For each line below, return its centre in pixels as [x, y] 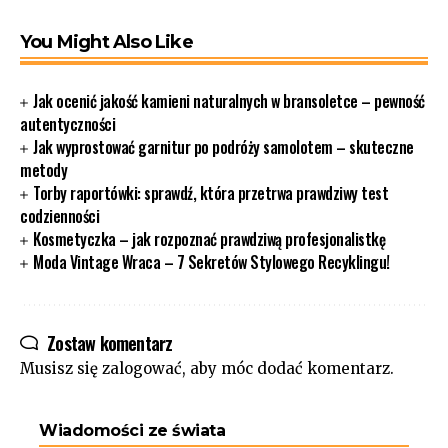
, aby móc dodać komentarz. [288, 368]
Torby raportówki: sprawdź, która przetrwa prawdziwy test [211, 193]
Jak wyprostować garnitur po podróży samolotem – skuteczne [223, 147]
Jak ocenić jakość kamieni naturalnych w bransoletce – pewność [229, 101]
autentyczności [67, 124]
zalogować [142, 368]
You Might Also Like [106, 42]
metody [43, 170]
